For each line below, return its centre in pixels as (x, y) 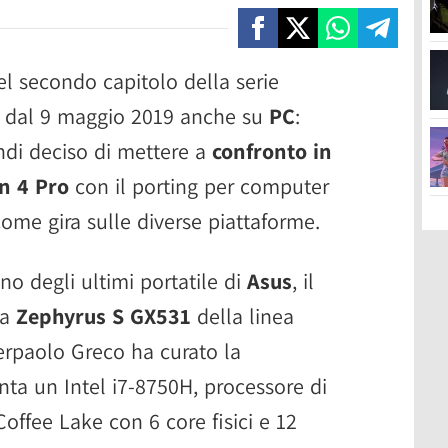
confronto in (272, 151)
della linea (242, 316)
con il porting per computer (199, 186)
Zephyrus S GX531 (103, 316)
